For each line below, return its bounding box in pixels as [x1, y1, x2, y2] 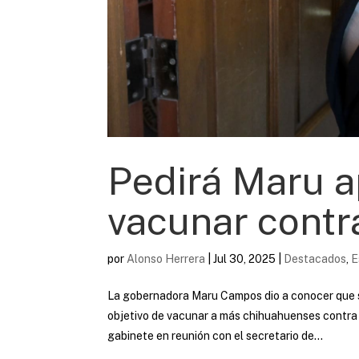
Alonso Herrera [127, 252, 206, 265]
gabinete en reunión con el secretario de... [107, 329, 324, 342]
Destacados [284, 252, 347, 265]
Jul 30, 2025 [213, 252, 276, 265]
